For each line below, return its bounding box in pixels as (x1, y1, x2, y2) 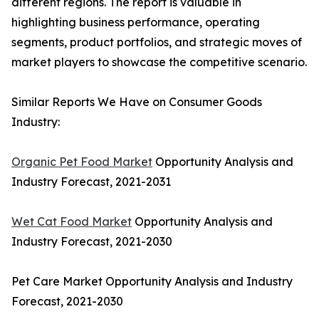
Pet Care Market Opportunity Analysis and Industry (11, 274, 293, 289)
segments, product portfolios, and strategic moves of (11, 35, 302, 50)
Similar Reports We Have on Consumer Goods (11, 95, 262, 110)
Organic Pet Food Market (11, 155, 152, 169)
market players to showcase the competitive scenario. (11, 55, 307, 70)
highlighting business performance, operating (11, 15, 260, 30)
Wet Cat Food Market (11, 214, 132, 229)
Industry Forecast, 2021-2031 (11, 174, 171, 189)
